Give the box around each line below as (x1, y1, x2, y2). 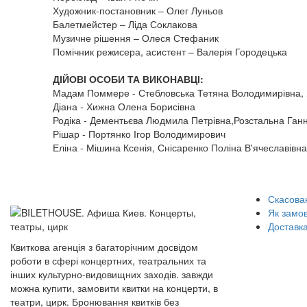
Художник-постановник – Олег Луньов (53, 3, 223, 17)
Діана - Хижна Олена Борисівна (53, 99, 195, 113)
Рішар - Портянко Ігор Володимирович (53, 127, 225, 140)
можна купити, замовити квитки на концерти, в (10, 281, 218, 295)
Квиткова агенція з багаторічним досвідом (10, 240, 198, 254)
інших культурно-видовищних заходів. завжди (10, 267, 213, 281)
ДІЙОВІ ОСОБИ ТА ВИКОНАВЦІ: (53, 72, 204, 86)
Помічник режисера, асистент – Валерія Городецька (53, 45, 287, 58)
